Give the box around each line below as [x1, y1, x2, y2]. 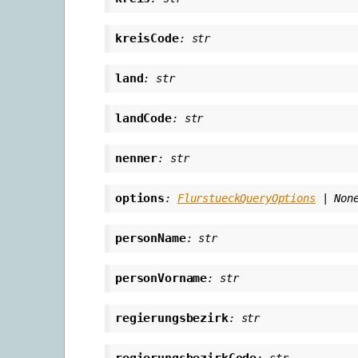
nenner [115, 151, 158, 166]
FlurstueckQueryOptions [177, 192, 316, 205]
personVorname [115, 271, 208, 286]
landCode [115, 111, 172, 126]
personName [115, 231, 186, 246]
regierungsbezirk [115, 311, 229, 326]
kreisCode [115, 31, 179, 46]
